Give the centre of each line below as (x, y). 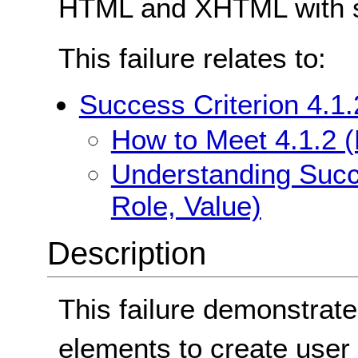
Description (126, 254)
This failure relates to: (193, 58)
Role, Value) (186, 206)
